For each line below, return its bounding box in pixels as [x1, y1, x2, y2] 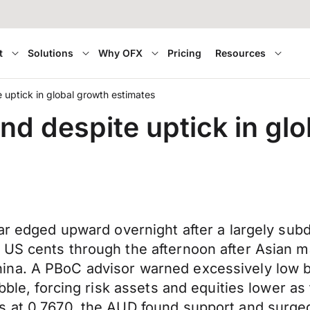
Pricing [167, 47, 202, 59]
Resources [215, 47, 266, 59]
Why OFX [98, 47, 143, 59]
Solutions [28, 47, 74, 59]
